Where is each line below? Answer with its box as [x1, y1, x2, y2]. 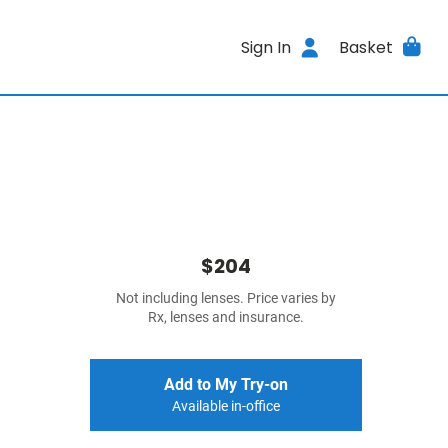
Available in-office [172, 398, 280, 415]
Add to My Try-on [164, 375, 288, 394]
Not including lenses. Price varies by [116, 290, 336, 307]
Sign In [241, 35, 292, 59]
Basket [338, 35, 393, 59]
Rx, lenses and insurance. [148, 309, 304, 326]
